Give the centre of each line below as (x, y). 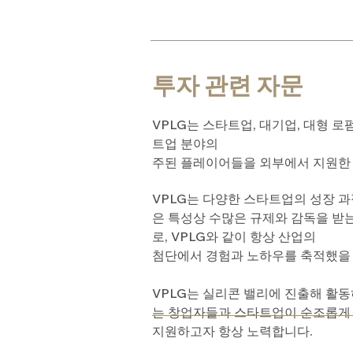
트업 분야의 (185, 143)
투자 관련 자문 (228, 85)
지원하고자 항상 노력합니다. (232, 331)
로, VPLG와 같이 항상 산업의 (234, 236)
